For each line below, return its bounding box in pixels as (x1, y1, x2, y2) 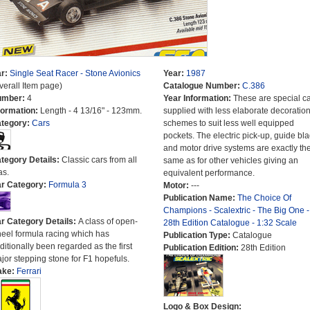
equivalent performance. (163, 168, 255, 178)
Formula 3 (48, 180, 86, 190)
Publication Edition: (163, 243, 241, 253)
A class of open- (77, 217, 138, 226)
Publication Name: (163, 193, 237, 203)
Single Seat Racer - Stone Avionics (9, 69, 140, 78)
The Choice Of (237, 193, 291, 203)
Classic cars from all (61, 155, 137, 165)
